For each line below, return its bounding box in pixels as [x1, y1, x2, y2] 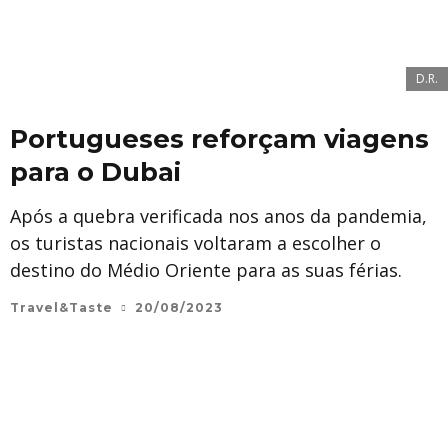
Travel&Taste [10, 300, 113, 315]
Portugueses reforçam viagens [10, 123, 429, 154]
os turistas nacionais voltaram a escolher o [10, 231, 381, 255]
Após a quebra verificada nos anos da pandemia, [10, 204, 427, 228]
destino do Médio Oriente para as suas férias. [10, 258, 402, 282]
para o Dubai [10, 156, 181, 187]
